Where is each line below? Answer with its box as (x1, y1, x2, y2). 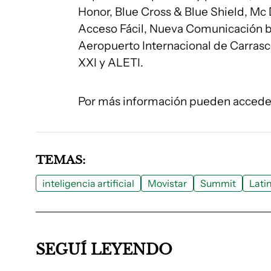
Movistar (148, 177, 187, 189)
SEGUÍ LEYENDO (36, 241, 172, 258)
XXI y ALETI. (78, 56, 143, 70)
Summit (200, 177, 236, 189)
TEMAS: (36, 153, 85, 167)
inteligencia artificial (42, 177, 134, 189)
